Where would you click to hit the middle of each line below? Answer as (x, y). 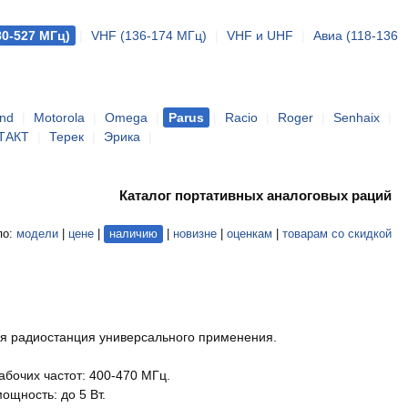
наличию (133, 234)
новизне (195, 234)
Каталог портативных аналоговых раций (255, 196)
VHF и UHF (260, 36)
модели (37, 234)
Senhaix (357, 117)
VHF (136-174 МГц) (149, 36)
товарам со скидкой (337, 234)
